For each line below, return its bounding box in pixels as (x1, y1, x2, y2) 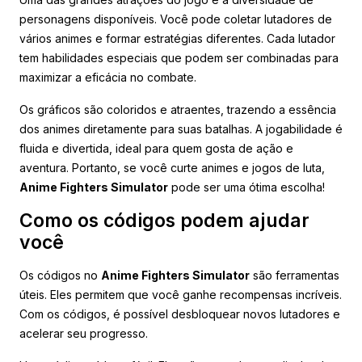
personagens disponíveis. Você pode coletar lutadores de (19, 11, 332, 26)
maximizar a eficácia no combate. (19, 69, 196, 84)
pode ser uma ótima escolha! (168, 179, 325, 194)
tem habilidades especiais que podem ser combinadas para (19, 50, 339, 65)
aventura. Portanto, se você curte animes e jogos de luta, (19, 160, 325, 175)
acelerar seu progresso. (19, 326, 148, 340)
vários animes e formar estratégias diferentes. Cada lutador (19, 31, 335, 45)
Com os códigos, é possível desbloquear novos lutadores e (19, 306, 340, 321)
